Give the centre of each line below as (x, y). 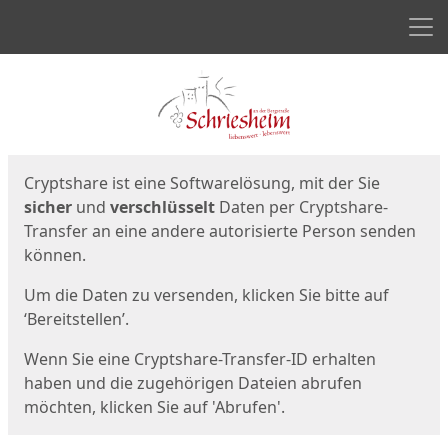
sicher (48, 207)
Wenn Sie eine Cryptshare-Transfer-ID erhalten (200, 359)
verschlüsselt (162, 207)
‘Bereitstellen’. (76, 319)
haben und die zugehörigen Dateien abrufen (193, 383)
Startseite (61, 167)
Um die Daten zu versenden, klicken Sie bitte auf (206, 295)
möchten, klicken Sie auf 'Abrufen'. (154, 407)
